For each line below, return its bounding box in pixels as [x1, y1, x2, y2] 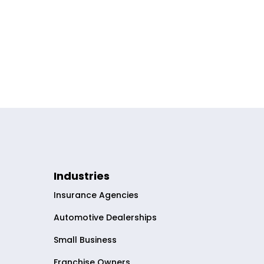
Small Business [54, 234, 117, 246]
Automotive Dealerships [54, 212, 157, 224]
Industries [54, 169, 110, 184]
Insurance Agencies [54, 189, 139, 202]
